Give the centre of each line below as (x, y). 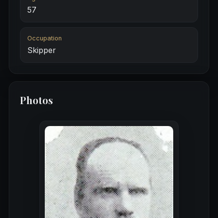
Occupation (44, 38)
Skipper (41, 50)
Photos (36, 100)
